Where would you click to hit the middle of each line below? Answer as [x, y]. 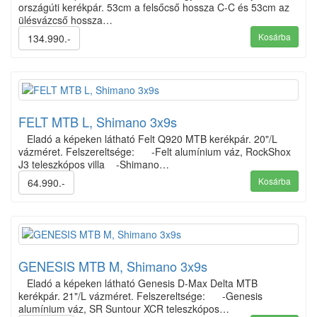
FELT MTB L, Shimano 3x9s [98, 121]
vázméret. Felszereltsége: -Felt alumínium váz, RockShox [155, 151]
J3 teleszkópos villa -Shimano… [94, 164]
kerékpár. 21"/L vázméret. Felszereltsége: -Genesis [140, 295]
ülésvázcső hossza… [65, 19]
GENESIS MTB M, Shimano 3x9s [113, 266]
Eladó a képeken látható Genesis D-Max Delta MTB [138, 283]
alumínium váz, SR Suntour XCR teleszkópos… [124, 308]
